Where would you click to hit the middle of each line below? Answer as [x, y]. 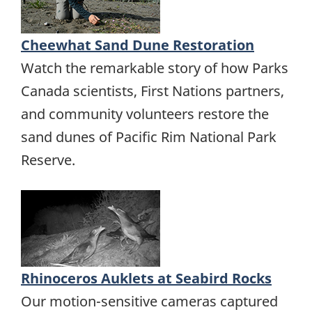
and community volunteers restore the [145, 114]
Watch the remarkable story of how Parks [155, 68]
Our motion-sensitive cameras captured [149, 301]
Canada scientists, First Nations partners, [153, 91]
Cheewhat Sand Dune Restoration [138, 45]
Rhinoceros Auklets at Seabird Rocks [146, 278]
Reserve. [48, 160]
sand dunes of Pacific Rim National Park [149, 137]
